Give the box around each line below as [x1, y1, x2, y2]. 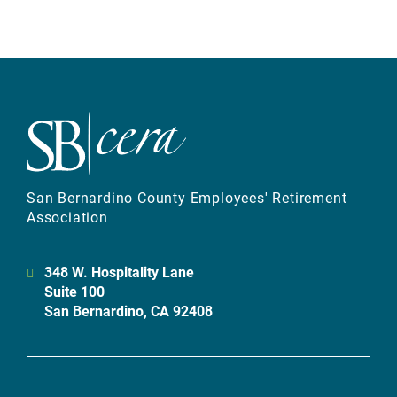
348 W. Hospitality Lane [44, 262, 194, 281]
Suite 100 [44, 282, 105, 300]
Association [27, 207, 108, 226]
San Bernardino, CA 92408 [44, 301, 213, 320]
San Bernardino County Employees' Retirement [27, 188, 347, 206]
